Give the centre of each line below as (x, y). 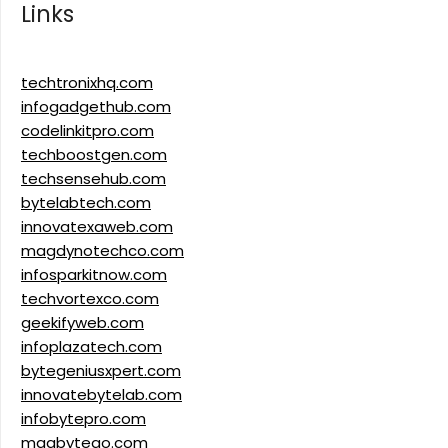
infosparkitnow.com (94, 275)
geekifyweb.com (82, 323)
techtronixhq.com (87, 83)
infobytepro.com (83, 419)
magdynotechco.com (102, 251)
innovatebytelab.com (101, 395)
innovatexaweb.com (97, 227)
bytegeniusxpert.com (101, 371)
